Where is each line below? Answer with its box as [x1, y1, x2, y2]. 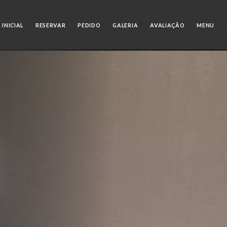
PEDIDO [78, 22, 101, 28]
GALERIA [112, 22, 138, 28]
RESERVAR [35, 22, 66, 28]
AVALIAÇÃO [150, 22, 185, 28]
